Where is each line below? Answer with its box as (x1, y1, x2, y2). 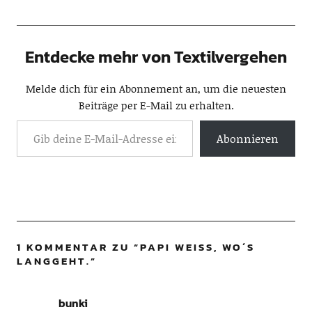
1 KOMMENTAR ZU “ (16, 239, 140, 255)
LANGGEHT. (16, 253, 91, 269)
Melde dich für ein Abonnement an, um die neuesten (26, 81, 286, 96)
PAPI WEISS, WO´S (139, 239, 255, 255)
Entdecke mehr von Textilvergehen (25, 45, 287, 69)
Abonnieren (217, 130, 279, 146)
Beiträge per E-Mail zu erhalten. (78, 97, 234, 113)
